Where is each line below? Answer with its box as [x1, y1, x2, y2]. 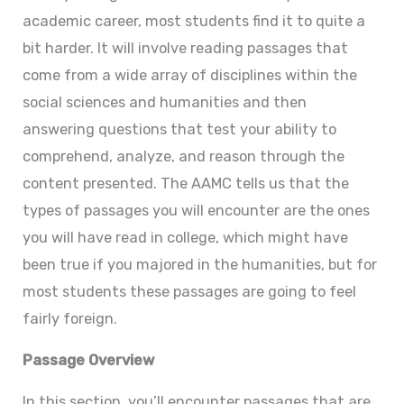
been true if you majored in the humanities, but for [22, 255, 377, 273]
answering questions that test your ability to [22, 120, 336, 138]
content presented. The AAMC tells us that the [22, 174, 349, 192]
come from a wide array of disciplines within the [22, 66, 357, 84]
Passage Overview [22, 352, 154, 370]
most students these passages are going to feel [22, 282, 356, 300]
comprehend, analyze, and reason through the [22, 147, 344, 165]
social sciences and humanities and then [22, 93, 307, 111]
